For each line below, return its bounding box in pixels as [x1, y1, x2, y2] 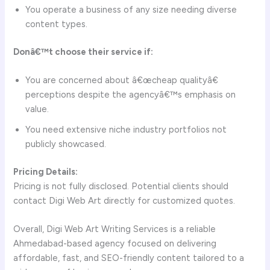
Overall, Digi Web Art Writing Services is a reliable [13, 224, 216, 235]
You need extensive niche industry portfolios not [25, 124, 227, 136]
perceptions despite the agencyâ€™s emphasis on [25, 89, 236, 101]
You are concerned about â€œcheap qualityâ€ [25, 75, 219, 86]
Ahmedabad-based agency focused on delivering [13, 238, 217, 250]
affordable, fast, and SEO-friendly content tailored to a [13, 253, 245, 264]
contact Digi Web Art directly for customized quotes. [13, 195, 236, 207]
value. [25, 104, 49, 115]
